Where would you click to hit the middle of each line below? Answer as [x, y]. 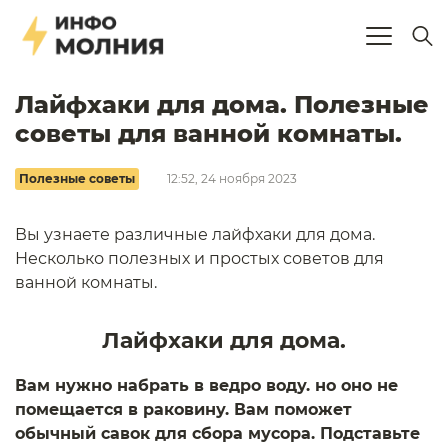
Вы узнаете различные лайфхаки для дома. [195, 234]
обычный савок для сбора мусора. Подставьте [217, 433]
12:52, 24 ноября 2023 [232, 178]
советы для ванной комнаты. [208, 133]
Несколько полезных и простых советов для [199, 258]
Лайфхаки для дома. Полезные [222, 104]
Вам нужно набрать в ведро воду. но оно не [206, 385]
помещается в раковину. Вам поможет [183, 409]
